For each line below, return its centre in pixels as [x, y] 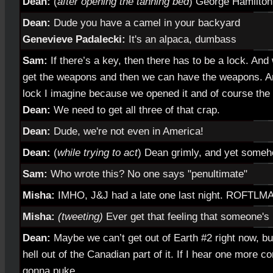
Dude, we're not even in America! [129, 131]
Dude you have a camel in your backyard [145, 23]
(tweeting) [80, 216]
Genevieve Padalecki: [74, 39]
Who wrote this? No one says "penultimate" [149, 174]
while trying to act [97, 152]
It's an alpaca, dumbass [181, 39]
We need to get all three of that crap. [137, 110]
